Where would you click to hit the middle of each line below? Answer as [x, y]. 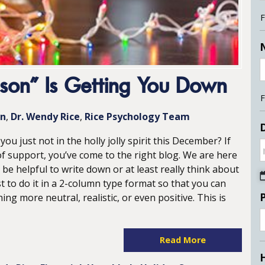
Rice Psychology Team [137, 117]
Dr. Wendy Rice [45, 117]
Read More [183, 240]
